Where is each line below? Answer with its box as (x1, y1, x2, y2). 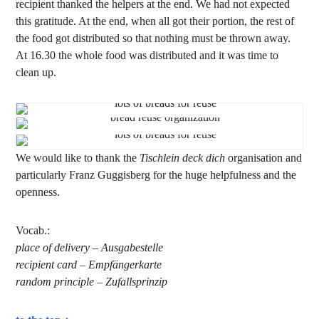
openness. (16, 186, 61, 198)
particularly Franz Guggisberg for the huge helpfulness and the (16, 169, 297, 181)
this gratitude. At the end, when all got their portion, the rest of (16, 15, 295, 27)
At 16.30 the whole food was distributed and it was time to (16, 49, 279, 61)
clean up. (16, 66, 57, 78)
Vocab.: (16, 224, 51, 236)
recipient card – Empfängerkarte (16, 258, 162, 271)
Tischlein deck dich (140, 152, 226, 164)
